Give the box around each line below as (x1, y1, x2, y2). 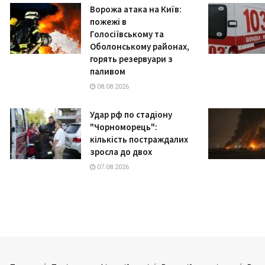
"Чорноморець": (90, 121, 157, 133)
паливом (90, 66, 125, 77)
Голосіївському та (90, 28, 164, 40)
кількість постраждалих (90, 134, 188, 146)
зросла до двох (90, 146, 152, 158)
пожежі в (90, 16, 127, 28)
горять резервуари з (90, 53, 173, 65)
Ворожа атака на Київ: (90, 4, 182, 15)
